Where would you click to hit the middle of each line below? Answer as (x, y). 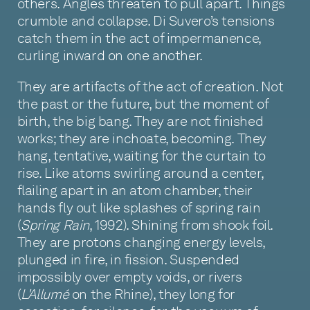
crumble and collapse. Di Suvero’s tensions (146, 21)
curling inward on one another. (110, 56)
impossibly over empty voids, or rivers (129, 276)
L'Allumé (45, 294)
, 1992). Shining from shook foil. (181, 225)
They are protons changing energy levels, (141, 242)
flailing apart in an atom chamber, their (135, 190)
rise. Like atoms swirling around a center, (140, 173)
